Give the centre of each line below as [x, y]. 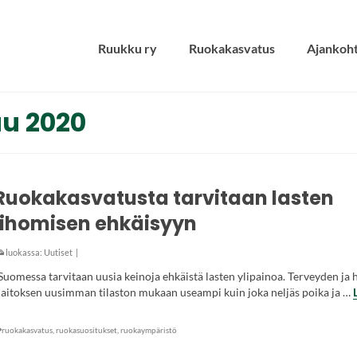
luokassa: [24, 252]
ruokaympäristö [148, 330]
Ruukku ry [127, 48]
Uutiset [58, 252]
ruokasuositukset [86, 330]
